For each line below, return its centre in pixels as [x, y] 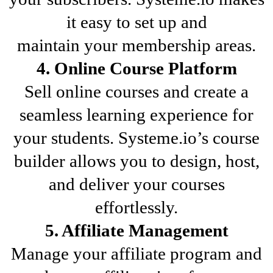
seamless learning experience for [136, 114]
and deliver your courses [136, 184]
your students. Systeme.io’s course [136, 137]
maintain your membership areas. [136, 45]
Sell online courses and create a [136, 91]
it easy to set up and [136, 22]
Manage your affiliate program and [136, 253]
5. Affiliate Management [136, 230]
